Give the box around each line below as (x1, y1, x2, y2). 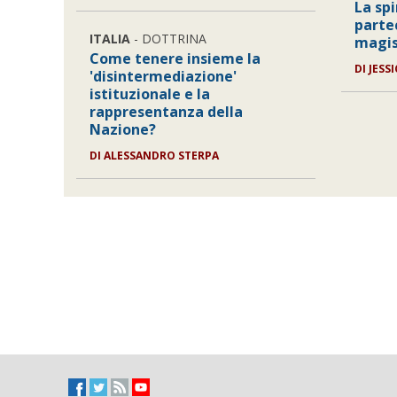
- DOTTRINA (130, 30, 207, 47)
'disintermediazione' (90, 66, 237, 86)
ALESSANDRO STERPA (104, 148, 220, 163)
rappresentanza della (90, 102, 244, 121)
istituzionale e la (90, 84, 211, 104)
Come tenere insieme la (90, 49, 261, 68)
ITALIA (90, 30, 131, 47)
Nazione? (90, 120, 157, 139)
